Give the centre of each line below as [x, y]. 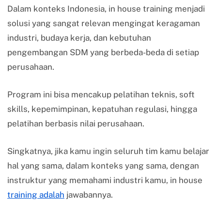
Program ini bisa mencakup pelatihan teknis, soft [101, 94]
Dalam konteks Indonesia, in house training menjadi [106, 8]
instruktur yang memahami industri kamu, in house [105, 180]
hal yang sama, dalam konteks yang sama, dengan [103, 165]
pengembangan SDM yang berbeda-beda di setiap [103, 52]
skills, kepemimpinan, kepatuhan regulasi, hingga [102, 109]
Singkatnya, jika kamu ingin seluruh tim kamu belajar [108, 151]
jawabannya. [89, 194]
